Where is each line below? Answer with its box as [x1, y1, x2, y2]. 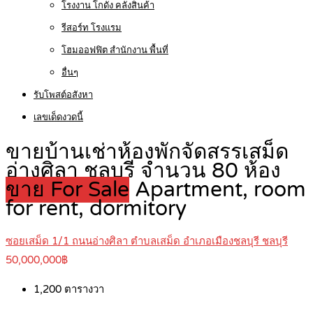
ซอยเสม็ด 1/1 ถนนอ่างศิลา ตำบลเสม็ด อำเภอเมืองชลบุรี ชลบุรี [6, 235, 288, 248]
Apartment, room [135, 177, 306, 203]
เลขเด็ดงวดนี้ [34, 112, 83, 123]
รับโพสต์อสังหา [34, 89, 93, 101]
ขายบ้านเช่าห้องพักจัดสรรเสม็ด [6, 139, 289, 166]
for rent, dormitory [6, 196, 187, 222]
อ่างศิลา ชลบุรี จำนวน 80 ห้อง [6, 158, 281, 184]
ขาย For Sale [6, 177, 129, 203]
